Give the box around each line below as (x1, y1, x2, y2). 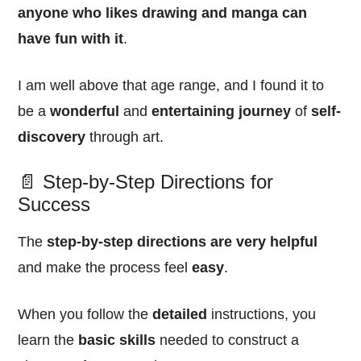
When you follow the (18, 305, 153, 322)
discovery (18, 128, 86, 145)
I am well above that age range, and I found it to (18, 77, 325, 93)
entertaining (151, 102, 235, 119)
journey (239, 102, 292, 119)
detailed (152, 305, 208, 322)
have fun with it (18, 30, 124, 47)
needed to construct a (156, 331, 300, 348)
